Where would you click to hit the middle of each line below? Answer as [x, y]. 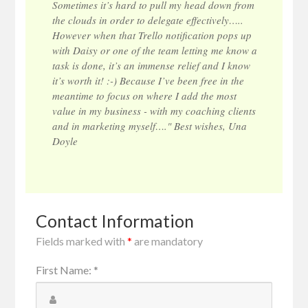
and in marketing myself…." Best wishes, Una [150, 126]
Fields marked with [82, 241]
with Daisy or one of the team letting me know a [155, 50]
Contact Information [115, 221]
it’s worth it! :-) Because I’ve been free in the [148, 80]
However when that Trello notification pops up [152, 35]
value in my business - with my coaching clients [154, 111]
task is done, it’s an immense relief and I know [152, 65]
